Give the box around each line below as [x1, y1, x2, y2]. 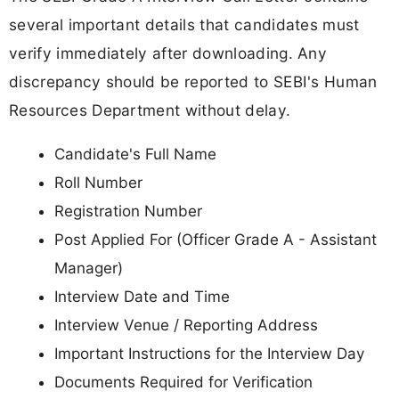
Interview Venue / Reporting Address [54, 315, 318, 334]
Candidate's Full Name [54, 144, 216, 163]
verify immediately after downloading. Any [9, 43, 328, 62]
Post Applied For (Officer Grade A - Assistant [54, 230, 377, 248]
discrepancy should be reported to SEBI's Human [9, 71, 378, 91]
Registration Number [54, 201, 202, 220]
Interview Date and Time [54, 287, 230, 305]
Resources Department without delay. [9, 100, 291, 119]
